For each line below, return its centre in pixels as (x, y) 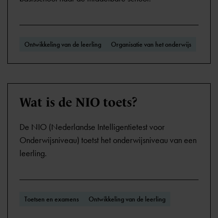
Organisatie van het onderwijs (151, 44)
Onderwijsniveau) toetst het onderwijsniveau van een (108, 140)
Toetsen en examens (52, 199)
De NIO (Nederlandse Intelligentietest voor (92, 127)
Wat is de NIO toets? (79, 102)
